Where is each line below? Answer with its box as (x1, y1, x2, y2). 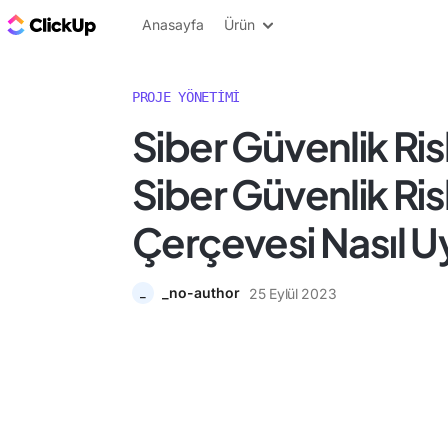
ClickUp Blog (100, 13, 200, 35)
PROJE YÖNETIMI (132, 89, 241, 105)
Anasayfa (142, 16, 204, 33)
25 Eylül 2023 (249, 284, 337, 302)
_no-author (162, 284, 240, 301)
